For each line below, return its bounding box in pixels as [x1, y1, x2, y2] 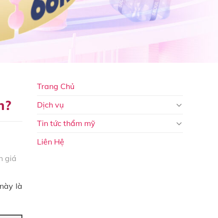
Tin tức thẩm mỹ [37, 118, 95, 128]
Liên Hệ [37, 136, 64, 146]
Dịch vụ [37, 99, 64, 109]
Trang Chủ [37, 81, 74, 91]
